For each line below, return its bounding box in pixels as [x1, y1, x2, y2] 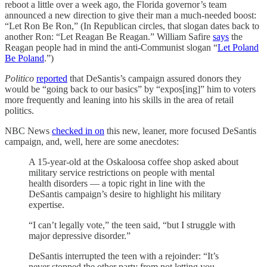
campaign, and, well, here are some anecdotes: [5, 136, 179, 147]
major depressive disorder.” [29, 230, 131, 241]
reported [36, 73, 67, 83]
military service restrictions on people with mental [29, 167, 215, 178]
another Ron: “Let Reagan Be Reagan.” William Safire [5, 31, 213, 42]
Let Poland [218, 42, 259, 52]
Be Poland [5, 52, 44, 63]
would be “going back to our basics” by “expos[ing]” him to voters [5, 83, 256, 94]
